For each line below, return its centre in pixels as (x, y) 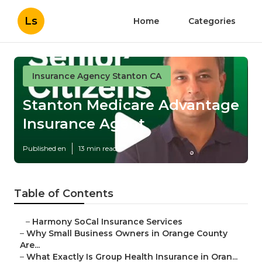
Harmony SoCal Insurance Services (107, 222)
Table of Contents (64, 194)
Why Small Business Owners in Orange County (127, 234)
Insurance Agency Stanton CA (97, 76)
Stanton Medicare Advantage (131, 105)
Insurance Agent (84, 124)
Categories (212, 21)
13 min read (98, 149)
